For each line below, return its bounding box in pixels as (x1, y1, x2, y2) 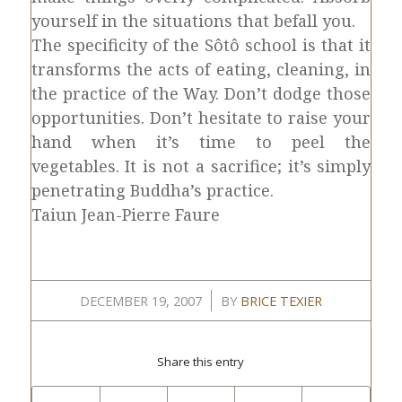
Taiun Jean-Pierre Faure (31, 204, 220, 225)
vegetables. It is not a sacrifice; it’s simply (31, 155, 371, 177)
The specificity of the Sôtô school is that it (31, 34, 371, 56)
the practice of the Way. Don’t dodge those (31, 83, 371, 104)
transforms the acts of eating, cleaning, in (31, 58, 371, 80)
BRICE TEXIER (240, 292, 322, 310)
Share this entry (157, 354, 245, 370)
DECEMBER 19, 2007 (79, 292, 202, 310)
